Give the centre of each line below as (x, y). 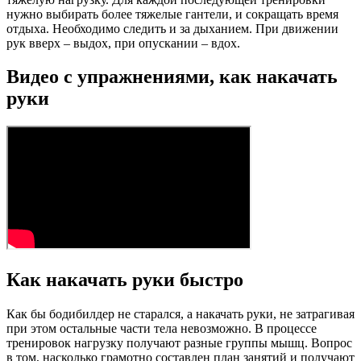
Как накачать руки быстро (125, 280)
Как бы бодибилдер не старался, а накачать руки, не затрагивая (180, 314)
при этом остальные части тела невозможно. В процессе (162, 329)
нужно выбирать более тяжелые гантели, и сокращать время (172, 14)
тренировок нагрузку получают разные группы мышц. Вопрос (179, 343)
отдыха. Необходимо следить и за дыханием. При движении (172, 28)
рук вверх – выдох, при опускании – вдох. (123, 43)
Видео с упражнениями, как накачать (172, 77)
